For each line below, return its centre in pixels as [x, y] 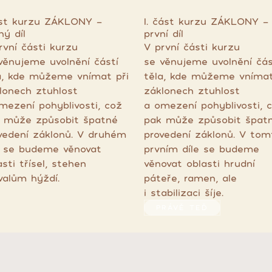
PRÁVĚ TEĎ [182, 207]
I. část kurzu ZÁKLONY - [206, 21]
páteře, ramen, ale [190, 178]
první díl [163, 33]
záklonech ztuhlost [192, 90]
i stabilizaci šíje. [183, 192]
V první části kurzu [192, 47]
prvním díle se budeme [201, 149]
